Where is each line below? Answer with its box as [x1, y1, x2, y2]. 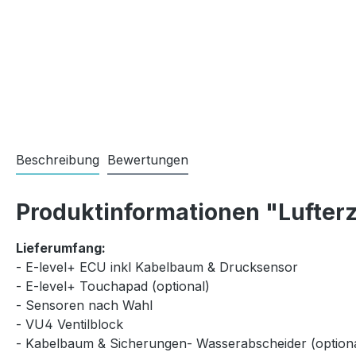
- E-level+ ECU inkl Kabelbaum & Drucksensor [16, 259, 298, 276]
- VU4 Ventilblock [16, 316, 123, 333]
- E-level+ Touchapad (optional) [16, 278, 210, 295]
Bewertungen [107, 152, 188, 168]
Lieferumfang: [16, 240, 106, 257]
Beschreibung [16, 152, 99, 168]
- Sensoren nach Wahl [16, 297, 153, 314]
